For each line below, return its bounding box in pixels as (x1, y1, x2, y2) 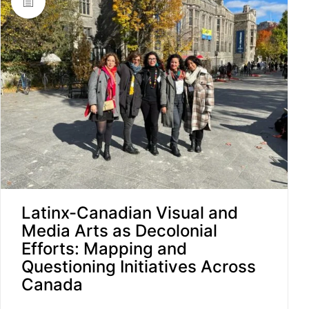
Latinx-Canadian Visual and (21, 203, 238, 223)
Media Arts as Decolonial (21, 221, 217, 241)
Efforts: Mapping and (21, 239, 187, 259)
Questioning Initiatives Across (21, 257, 256, 277)
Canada (21, 275, 83, 295)
